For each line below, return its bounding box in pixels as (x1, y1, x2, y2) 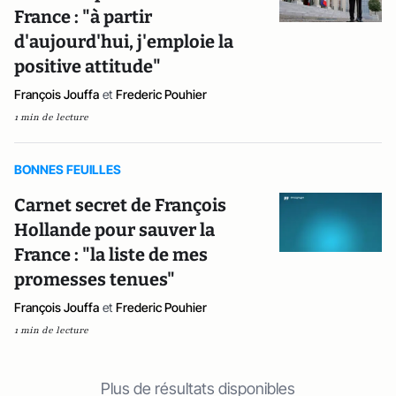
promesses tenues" (14, 269, 175, 290)
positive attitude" (14, 56, 161, 77)
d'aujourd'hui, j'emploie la (14, 31, 233, 52)
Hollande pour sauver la (14, 219, 215, 240)
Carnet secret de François (14, 194, 226, 216)
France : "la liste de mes (14, 244, 208, 265)
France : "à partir (14, 6, 152, 27)
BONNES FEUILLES (14, 162, 121, 177)
